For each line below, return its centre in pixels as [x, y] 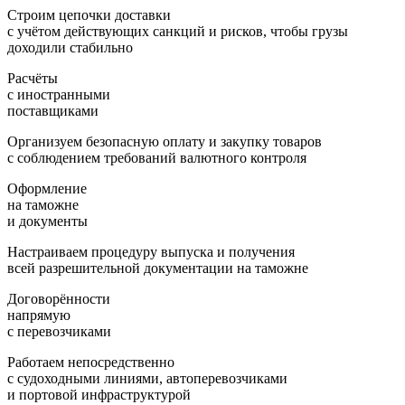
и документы [47, 221]
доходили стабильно [70, 47]
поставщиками [53, 111]
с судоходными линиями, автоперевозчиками [147, 378]
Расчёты [33, 78]
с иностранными [59, 94]
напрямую [39, 315]
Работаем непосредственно [91, 362]
